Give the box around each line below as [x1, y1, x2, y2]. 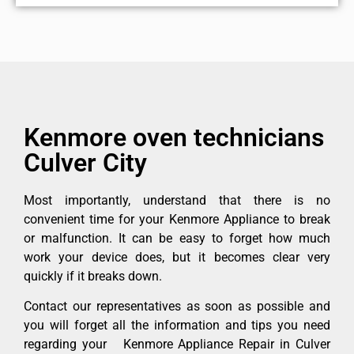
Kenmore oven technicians [24, 122, 324, 153]
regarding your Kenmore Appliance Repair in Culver [24, 337, 330, 352]
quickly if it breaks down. [24, 268, 162, 284]
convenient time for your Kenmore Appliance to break [24, 211, 330, 227]
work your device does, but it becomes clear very [24, 249, 330, 265]
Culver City [24, 147, 147, 178]
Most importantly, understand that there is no [24, 192, 330, 208]
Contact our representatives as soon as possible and [24, 299, 330, 314]
